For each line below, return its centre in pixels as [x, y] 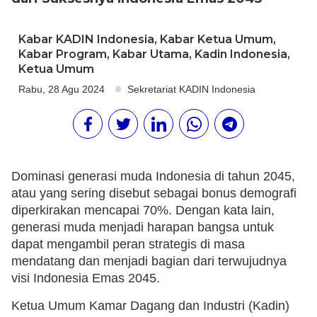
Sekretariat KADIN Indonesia [191, 90]
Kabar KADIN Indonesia [86, 40]
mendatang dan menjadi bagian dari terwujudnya [149, 261]
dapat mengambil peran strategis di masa [128, 244]
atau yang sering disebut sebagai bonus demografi [154, 194]
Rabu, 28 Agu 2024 [62, 90]
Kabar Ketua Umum [217, 40]
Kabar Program [63, 54]
